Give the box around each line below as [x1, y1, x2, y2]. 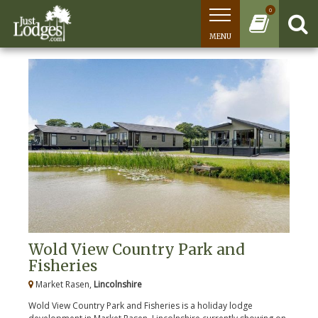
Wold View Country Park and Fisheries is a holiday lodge [28, 300, 253, 312]
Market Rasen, [33, 278, 94, 291]
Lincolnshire [94, 278, 142, 291]
